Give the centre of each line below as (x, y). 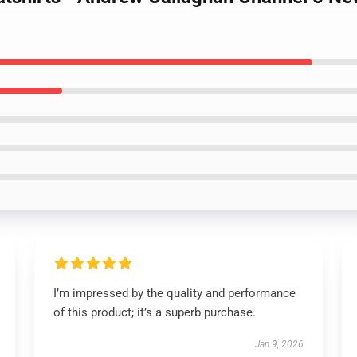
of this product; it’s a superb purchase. (154, 312)
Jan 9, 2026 (280, 344)
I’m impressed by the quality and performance (174, 293)
